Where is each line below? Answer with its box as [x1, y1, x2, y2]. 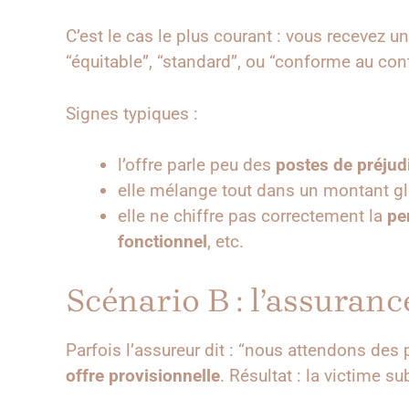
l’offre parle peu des [118, 154, 276, 176]
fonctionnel [118, 231, 207, 253]
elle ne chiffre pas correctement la [118, 205, 387, 227]
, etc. [207, 231, 244, 253]
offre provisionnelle [66, 364, 220, 386]
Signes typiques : [66, 102, 198, 124]
